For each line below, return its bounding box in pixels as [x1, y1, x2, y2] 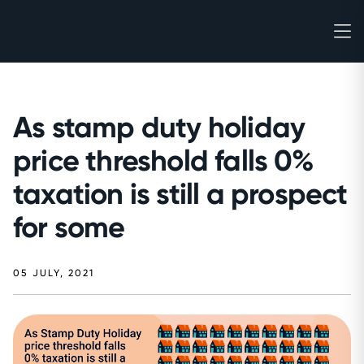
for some [13, 210, 125, 245]
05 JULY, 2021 [13, 267, 94, 279]
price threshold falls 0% [13, 143, 314, 178]
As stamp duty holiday [13, 110, 305, 145]
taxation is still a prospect [13, 176, 348, 211]
